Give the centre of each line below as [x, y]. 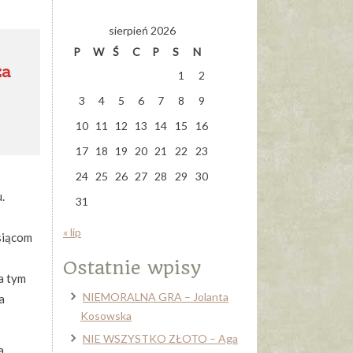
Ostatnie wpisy [132, 268]
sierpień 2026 [142, 30]
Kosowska [106, 316]
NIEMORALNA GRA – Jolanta [156, 297]
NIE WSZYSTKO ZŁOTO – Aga [160, 338]
